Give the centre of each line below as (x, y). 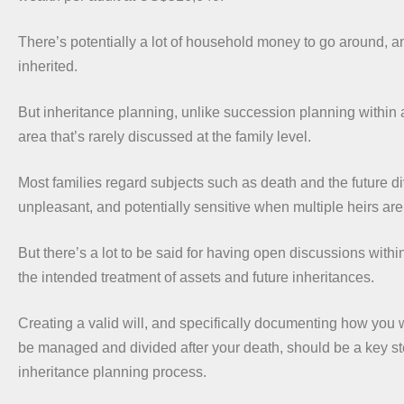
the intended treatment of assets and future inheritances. (196, 277)
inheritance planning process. (112, 372)
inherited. (48, 66)
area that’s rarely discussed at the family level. (165, 136)
